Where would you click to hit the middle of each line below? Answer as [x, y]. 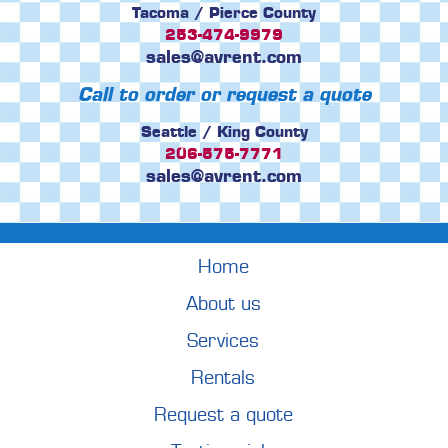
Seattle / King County [224, 131]
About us [223, 304]
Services [223, 341]
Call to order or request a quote [224, 94]
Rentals [223, 378]
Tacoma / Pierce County [224, 12]
